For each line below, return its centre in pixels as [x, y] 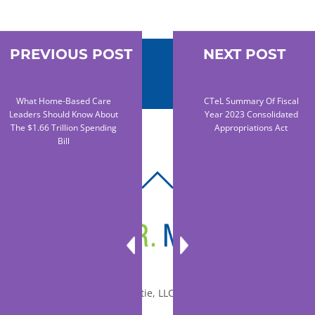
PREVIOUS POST [71, 54]
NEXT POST [244, 54]
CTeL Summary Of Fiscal [251, 101]
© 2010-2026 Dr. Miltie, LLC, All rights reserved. [157, 292]
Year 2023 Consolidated [251, 114]
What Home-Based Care [64, 101]
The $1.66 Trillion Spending [64, 127]
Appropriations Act [251, 127]
